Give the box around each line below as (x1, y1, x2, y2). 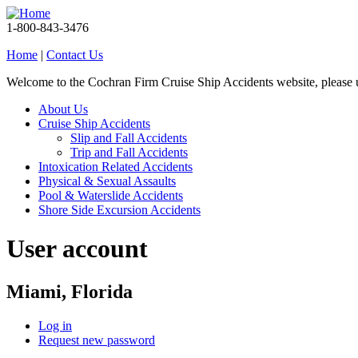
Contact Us (46, 48, 103, 62)
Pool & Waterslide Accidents (38, 189, 183, 202)
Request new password (38, 332, 155, 347)
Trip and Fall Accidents (70, 145, 188, 159)
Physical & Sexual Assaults (38, 174, 176, 188)
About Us (38, 102, 88, 116)
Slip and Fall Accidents (70, 131, 187, 145)
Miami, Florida (6, 280, 133, 302)
